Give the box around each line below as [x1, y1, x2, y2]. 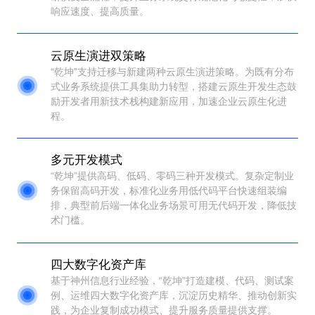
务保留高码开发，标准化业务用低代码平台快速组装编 [51, 185, 287, 197]
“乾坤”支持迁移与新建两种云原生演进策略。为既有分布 [51, 65, 294, 77]
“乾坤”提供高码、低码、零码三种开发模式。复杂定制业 [51, 170, 294, 182]
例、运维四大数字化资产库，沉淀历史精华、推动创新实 [51, 289, 297, 301]
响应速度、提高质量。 [51, 6, 149, 18]
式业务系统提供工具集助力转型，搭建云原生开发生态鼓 [51, 80, 297, 92]
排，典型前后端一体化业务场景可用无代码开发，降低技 [51, 200, 297, 212]
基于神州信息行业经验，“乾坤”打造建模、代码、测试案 [51, 274, 294, 286]
